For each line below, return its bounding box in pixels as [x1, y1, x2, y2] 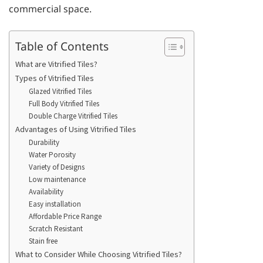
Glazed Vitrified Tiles [28, 86, 92, 97]
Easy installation [28, 199, 83, 210]
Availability [28, 187, 65, 197]
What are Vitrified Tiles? [15, 59, 97, 70]
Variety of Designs [28, 162, 85, 173]
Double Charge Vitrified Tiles [28, 111, 117, 122]
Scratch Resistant [28, 224, 83, 234]
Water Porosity [28, 150, 76, 160]
